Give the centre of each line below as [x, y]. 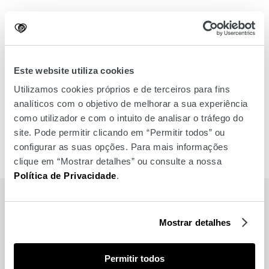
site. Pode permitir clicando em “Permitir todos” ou [119, 132]
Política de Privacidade [65, 176]
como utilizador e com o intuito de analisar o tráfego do [128, 118]
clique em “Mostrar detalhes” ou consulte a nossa [118, 161]
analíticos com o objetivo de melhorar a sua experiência [131, 104]
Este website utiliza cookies [74, 70]
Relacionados [67, 249]
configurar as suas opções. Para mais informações [121, 147]
